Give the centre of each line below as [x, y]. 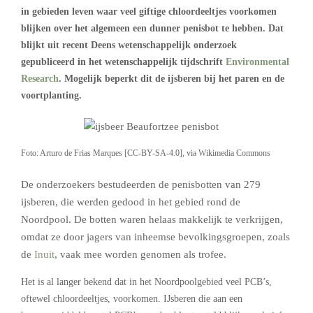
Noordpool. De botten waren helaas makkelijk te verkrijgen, [152, 219]
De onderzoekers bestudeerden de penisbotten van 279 [141, 184]
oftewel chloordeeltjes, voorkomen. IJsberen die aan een [132, 298]
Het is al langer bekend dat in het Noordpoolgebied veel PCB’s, [146, 282]
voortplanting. [51, 95]
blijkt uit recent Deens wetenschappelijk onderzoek [129, 45]
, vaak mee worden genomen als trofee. [140, 254]
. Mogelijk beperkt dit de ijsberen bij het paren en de [172, 79]
